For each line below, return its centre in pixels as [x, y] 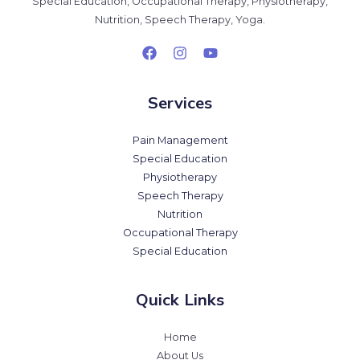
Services [180, 103]
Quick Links [180, 300]
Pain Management [180, 141]
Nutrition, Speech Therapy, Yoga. [180, 20]
